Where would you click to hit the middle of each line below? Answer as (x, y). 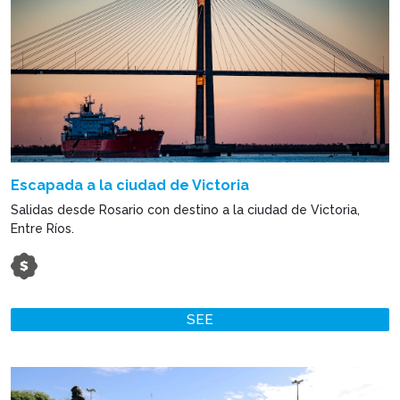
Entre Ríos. (42, 229)
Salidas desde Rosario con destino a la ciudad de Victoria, (185, 210)
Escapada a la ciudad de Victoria (130, 186)
